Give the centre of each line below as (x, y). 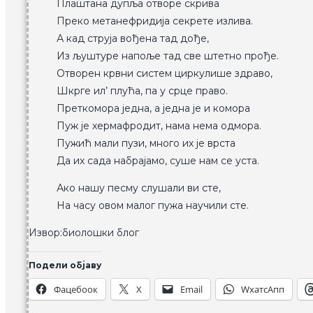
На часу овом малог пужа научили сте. (153, 206)
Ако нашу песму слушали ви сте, (139, 188)
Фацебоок (76, 290)
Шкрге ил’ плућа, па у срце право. (142, 91)
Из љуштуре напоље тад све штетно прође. (168, 56)
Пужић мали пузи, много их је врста (146, 144)
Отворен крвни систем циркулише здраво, (165, 74)
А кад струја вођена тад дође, (133, 39)
